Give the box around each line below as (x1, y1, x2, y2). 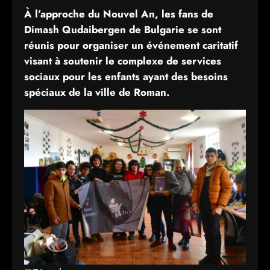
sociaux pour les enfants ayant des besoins (24, 69, 228, 84)
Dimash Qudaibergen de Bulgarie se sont (24, 22, 221, 37)
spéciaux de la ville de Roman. (24, 85, 169, 99)
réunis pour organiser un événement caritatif (24, 38, 238, 52)
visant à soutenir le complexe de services (24, 54, 221, 68)
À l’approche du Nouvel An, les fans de (24, 7, 213, 21)
